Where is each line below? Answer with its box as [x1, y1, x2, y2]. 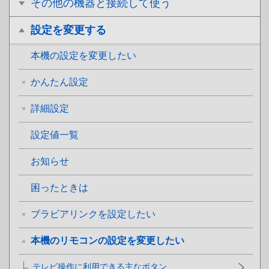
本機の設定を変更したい [31, 50, 136, 61]
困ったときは [31, 183, 88, 193]
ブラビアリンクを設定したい [31, 209, 156, 219]
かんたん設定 [31, 77, 88, 87]
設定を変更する [31, 24, 106, 36]
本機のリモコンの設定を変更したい [31, 235, 184, 246]
